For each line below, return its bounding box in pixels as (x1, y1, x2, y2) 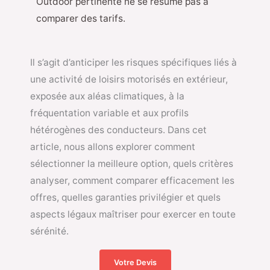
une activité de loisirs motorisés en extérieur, (30, 74, 228, 86)
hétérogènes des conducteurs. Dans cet (30, 124, 207, 136)
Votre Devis (113, 257, 157, 267)
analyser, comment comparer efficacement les (30, 175, 234, 187)
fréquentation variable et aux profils (30, 107, 189, 119)
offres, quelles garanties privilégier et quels (30, 192, 221, 204)
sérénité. (30, 225, 69, 237)
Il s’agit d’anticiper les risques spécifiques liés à (30, 57, 237, 69)
